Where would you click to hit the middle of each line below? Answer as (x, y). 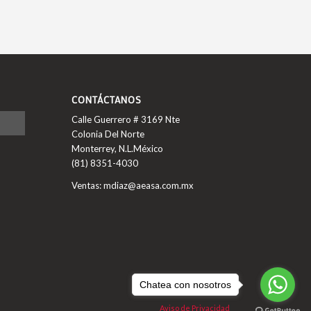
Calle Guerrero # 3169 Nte (126, 120)
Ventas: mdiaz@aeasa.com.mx (133, 186)
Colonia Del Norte (108, 134)
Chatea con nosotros (185, 284)
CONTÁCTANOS (107, 100)
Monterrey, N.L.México (118, 149)
